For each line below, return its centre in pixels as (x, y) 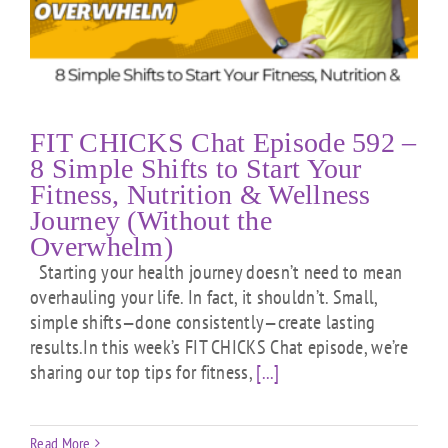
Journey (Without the (151, 220)
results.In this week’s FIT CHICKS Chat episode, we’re (219, 346)
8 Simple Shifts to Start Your (196, 168)
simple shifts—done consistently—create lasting (203, 321)
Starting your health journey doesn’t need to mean (216, 271)
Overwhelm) (102, 246)
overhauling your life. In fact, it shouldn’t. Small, (204, 296)
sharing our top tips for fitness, (143, 371)
